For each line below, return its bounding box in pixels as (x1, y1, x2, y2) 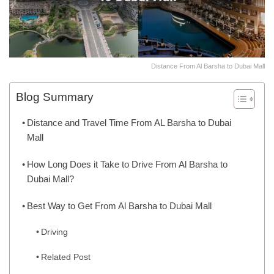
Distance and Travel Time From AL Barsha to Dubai (27, 117, 232, 128)
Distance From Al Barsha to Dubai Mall (151, 62, 265, 70)
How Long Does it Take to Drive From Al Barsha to (27, 158, 228, 169)
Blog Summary (16, 91, 94, 104)
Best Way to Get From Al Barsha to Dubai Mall (27, 200, 212, 211)
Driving (40, 227, 68, 237)
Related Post (40, 252, 91, 262)
